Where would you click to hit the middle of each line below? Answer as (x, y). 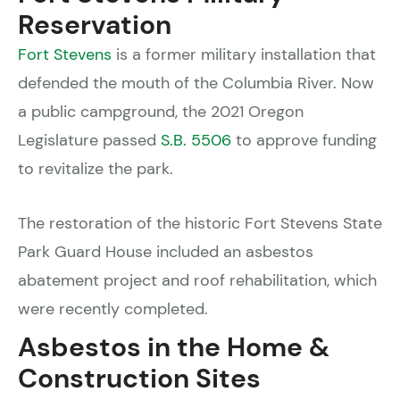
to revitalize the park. (96, 169)
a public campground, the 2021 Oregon (161, 112)
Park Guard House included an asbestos (166, 251)
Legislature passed (89, 140)
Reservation (95, 25)
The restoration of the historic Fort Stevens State (200, 223)
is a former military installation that (244, 54)
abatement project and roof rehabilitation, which (197, 280)
